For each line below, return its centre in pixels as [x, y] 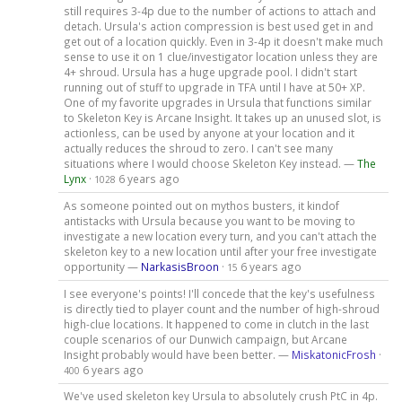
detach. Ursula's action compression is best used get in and [218, 26]
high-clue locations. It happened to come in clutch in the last [216, 323]
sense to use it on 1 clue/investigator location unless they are [220, 56]
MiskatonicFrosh [333, 354]
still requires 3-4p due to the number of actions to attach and [219, 10]
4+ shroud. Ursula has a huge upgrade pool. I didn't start [210, 71]
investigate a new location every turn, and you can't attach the [220, 236]
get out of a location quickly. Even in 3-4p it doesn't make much [223, 41]
